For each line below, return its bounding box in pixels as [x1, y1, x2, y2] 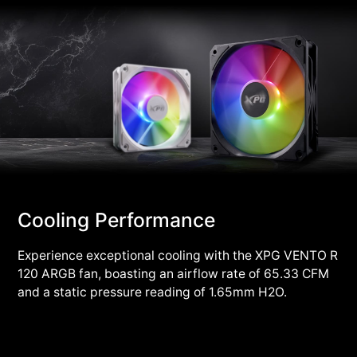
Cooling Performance [18, 207, 216, 232]
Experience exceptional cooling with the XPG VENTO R [18, 247, 339, 263]
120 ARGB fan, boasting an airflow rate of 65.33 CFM [18, 265, 330, 281]
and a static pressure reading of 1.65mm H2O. [18, 284, 288, 300]
